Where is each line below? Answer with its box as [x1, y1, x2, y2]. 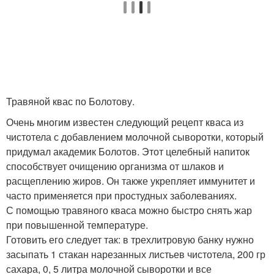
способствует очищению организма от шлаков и [6, 158, 224, 173]
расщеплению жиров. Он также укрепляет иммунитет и [6, 173, 255, 188]
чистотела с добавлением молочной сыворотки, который [6, 129, 264, 144]
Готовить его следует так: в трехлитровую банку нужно [6, 232, 254, 246]
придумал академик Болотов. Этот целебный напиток [6, 144, 250, 158]
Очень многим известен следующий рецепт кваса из [6, 114, 243, 129]
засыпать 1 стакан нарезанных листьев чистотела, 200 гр [6, 246, 265, 261]
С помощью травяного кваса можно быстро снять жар [6, 202, 252, 217]
